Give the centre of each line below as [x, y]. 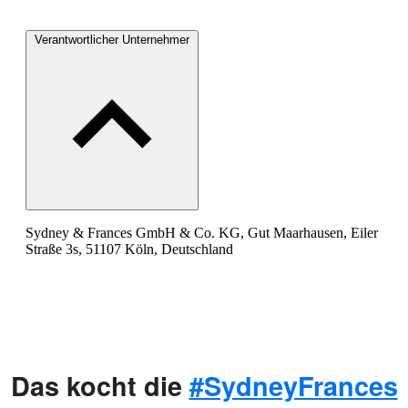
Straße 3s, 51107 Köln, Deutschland [129, 249]
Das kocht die [100, 385]
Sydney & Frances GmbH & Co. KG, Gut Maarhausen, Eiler [202, 232]
